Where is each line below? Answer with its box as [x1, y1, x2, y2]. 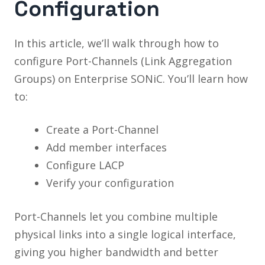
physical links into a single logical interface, [14, 227, 236, 241]
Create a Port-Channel [46, 122, 159, 137]
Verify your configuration [46, 175, 174, 190]
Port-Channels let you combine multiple [14, 209, 218, 224]
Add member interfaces [46, 140, 167, 154]
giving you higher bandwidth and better [14, 244, 218, 259]
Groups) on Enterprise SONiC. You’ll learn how [14, 71, 248, 86]
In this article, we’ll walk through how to [14, 35, 219, 50]
